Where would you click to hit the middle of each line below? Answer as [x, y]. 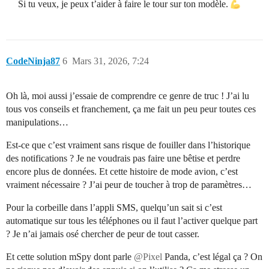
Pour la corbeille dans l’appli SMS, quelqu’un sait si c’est [114, 208]
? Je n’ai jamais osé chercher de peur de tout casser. [103, 234]
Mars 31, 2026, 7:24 [110, 61]
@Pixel [148, 257]
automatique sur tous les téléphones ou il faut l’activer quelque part [132, 221]
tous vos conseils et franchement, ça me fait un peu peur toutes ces [131, 109]
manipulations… [37, 122]
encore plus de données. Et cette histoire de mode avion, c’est [122, 172]
